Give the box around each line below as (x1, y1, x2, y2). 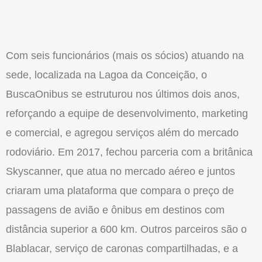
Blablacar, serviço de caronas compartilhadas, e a (6, 243, 238, 255)
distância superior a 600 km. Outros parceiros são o (6, 223, 247, 236)
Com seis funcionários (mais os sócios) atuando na (6, 50, 244, 62)
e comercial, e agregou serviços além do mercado (6, 127, 239, 139)
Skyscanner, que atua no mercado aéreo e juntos (6, 166, 235, 178)
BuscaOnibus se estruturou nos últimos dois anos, (6, 88, 240, 101)
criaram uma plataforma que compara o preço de (6, 185, 234, 197)
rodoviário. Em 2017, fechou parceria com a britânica (6, 146, 253, 158)
